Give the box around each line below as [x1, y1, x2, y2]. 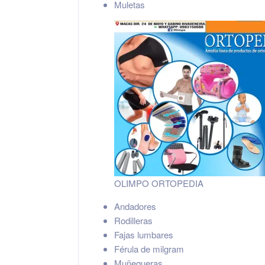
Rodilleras [114, 214, 153, 227]
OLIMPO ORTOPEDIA [114, 177, 203, 189]
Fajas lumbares [114, 228, 173, 241]
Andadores [114, 200, 156, 212]
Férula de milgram [114, 243, 184, 255]
